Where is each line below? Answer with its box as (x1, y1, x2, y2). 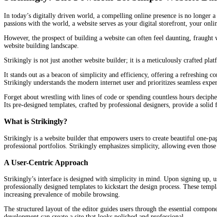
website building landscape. (4, 42, 79, 49)
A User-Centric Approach (4, 157, 88, 167)
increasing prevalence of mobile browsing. (4, 191, 120, 199)
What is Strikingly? (4, 117, 67, 126)
